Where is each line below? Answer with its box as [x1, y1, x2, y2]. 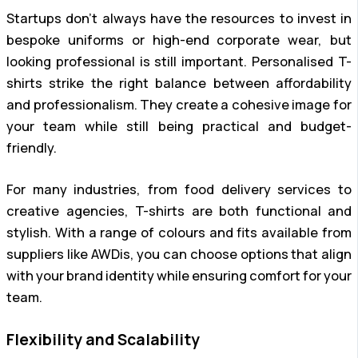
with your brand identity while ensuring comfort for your [6, 266, 352, 284]
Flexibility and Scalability [6, 329, 200, 351]
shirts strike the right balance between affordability [6, 74, 352, 93]
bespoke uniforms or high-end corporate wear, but [6, 31, 352, 50]
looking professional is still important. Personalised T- [6, 53, 352, 71]
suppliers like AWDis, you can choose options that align [6, 245, 352, 263]
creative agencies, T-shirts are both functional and [6, 201, 352, 220]
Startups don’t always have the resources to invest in [6, 10, 352, 28]
